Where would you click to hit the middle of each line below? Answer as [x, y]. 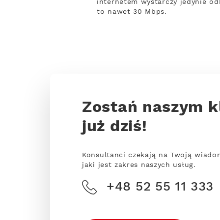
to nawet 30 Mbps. [132, 12]
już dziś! [115, 127]
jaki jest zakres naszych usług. [139, 165]
